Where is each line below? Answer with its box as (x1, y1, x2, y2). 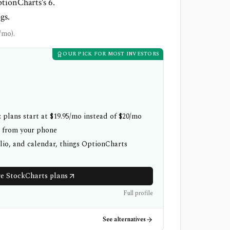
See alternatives (103, 214, 146, 224)
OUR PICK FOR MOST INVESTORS (63, 50, 159, 58)
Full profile (123, 188, 153, 198)
